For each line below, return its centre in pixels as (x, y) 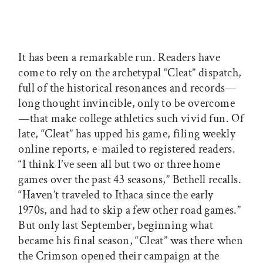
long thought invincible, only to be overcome (127, 104)
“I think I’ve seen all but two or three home (119, 165)
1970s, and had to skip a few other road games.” (130, 210)
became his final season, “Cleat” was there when (131, 241)
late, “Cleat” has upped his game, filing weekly (127, 134)
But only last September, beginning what (116, 226)
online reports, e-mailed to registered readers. (127, 149)
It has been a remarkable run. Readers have (119, 58)
